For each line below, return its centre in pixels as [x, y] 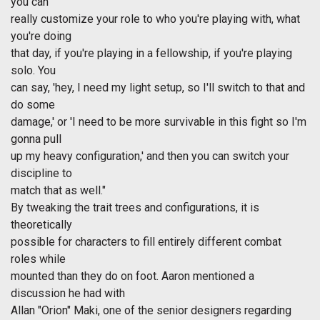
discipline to [41, 174]
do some [33, 105]
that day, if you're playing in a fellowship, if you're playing [151, 54]
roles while [38, 259]
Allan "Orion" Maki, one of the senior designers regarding [151, 311]
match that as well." [58, 191]
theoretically [41, 225]
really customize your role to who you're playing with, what [155, 19]
